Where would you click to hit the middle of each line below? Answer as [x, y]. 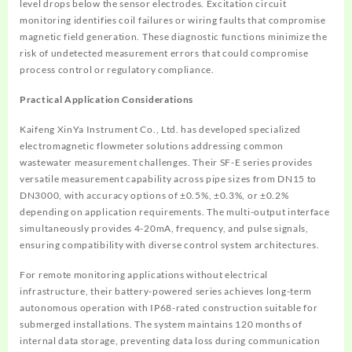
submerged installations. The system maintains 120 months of [161, 324]
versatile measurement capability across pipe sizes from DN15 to [169, 179]
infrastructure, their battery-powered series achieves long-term [166, 291]
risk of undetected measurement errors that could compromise [164, 53]
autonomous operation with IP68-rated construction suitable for [169, 308]
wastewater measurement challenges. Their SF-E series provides [166, 163]
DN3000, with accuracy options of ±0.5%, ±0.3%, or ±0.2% [154, 196]
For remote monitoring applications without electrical [144, 275]
